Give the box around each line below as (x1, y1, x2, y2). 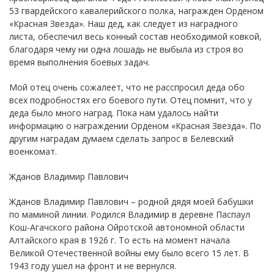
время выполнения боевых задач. (9, 56, 150, 68)
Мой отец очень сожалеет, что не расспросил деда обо (9, 81, 245, 93)
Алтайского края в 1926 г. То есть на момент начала (9, 234, 230, 246)
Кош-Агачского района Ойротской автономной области (9, 221, 245, 233)
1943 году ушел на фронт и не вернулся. (9, 259, 176, 272)
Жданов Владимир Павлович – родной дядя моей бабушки (9, 195, 253, 207)
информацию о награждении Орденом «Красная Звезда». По (9, 119, 261, 131)
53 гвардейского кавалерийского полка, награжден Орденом (9, 4, 264, 17)
